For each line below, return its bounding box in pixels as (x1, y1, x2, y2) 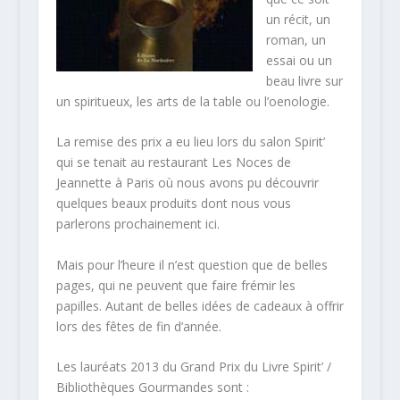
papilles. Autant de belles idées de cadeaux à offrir (55, 296, 344, 314)
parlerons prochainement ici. (55, 215, 220, 233)
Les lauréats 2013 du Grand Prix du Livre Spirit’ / (55, 357, 331, 375)
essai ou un (265, 51, 332, 69)
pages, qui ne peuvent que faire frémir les (55, 276, 296, 294)
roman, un (265, 30, 326, 48)
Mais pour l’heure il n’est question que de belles (55, 255, 328, 273)
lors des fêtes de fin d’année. (55, 317, 221, 335)
